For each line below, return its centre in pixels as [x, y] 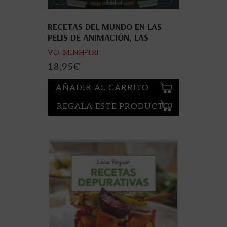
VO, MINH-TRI [73, 52]
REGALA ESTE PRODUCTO [113, 106]
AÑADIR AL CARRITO [102, 88]
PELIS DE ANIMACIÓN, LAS [98, 37]
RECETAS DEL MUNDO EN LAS [105, 26]
